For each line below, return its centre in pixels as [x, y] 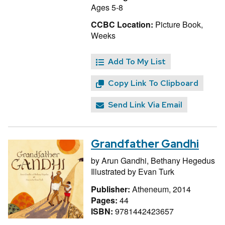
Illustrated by [115, 171]
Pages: [105, 200]
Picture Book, [178, 25]
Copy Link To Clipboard [153, 83]
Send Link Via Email [145, 105]
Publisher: [111, 189]
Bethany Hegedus [183, 160]
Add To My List [137, 62]
